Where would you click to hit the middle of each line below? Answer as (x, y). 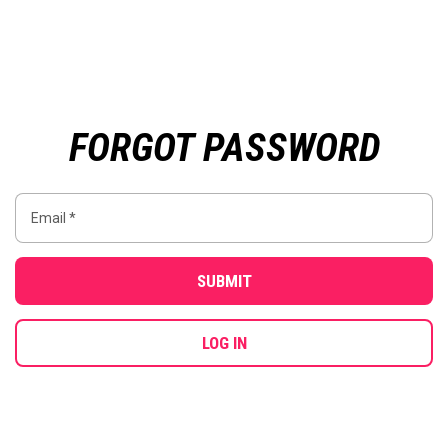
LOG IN (224, 342)
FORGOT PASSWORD (224, 148)
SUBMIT (224, 280)
